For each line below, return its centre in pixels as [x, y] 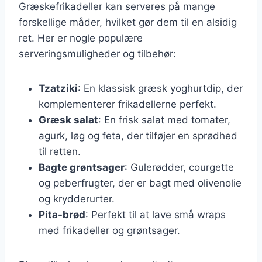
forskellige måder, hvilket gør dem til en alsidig [128, 22]
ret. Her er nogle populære [81, 38]
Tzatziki [58, 88]
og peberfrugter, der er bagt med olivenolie [140, 183]
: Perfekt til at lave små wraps [156, 214]
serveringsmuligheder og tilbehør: [97, 54]
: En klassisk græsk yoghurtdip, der [160, 88]
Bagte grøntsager [82, 167]
